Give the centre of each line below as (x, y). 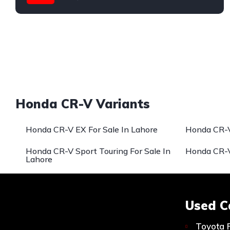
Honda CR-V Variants (83, 104)
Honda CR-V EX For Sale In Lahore (92, 130)
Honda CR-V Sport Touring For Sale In (98, 151)
